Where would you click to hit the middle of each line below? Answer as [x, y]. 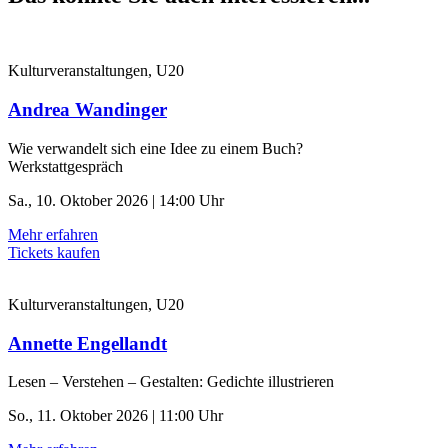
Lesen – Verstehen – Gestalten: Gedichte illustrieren [171, 382]
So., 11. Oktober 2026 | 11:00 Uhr [115, 416]
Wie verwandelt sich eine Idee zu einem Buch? [155, 148]
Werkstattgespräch [65, 166]
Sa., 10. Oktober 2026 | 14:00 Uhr [116, 200]
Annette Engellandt [87, 343]
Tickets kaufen [54, 252]
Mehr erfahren [53, 234]
